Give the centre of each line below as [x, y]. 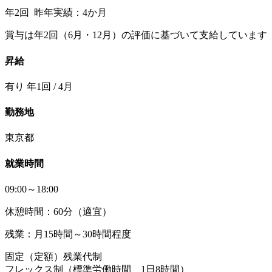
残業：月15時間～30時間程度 [68, 234]
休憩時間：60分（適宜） [58, 211]
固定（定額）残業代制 [53, 256]
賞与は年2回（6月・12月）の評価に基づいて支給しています [136, 35]
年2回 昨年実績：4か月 [56, 13]
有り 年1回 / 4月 [39, 86]
